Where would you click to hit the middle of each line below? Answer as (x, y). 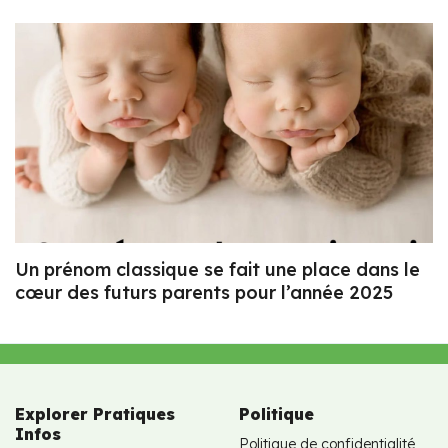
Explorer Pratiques (95, 413)
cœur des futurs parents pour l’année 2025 (204, 292)
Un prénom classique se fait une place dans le (217, 269)
